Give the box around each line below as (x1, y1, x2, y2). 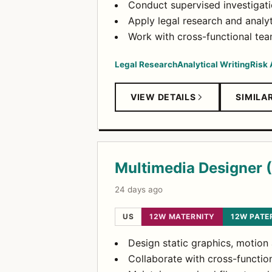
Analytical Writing (177, 59, 250, 69)
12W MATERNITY (149, 212, 216, 221)
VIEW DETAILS (131, 92, 196, 102)
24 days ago (115, 185, 163, 194)
